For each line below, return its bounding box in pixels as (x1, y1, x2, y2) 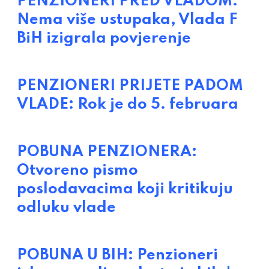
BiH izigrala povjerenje (17, 31, 191, 47)
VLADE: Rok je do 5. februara (17, 97, 238, 113)
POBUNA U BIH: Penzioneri (17, 247, 218, 264)
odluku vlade (17, 200, 116, 216)
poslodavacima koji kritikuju (17, 181, 233, 198)
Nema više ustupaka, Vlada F (17, 12, 238, 28)
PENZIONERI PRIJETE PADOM (17, 78, 243, 94)
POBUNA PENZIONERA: (17, 144, 197, 160)
